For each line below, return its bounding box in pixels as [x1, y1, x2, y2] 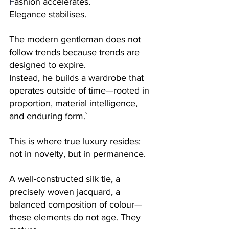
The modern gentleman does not [9, 34, 143, 44]
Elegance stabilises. [9, 9, 86, 19]
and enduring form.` [9, 110, 87, 121]
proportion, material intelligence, [9, 98, 140, 108]
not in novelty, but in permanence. [9, 148, 146, 159]
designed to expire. [9, 59, 88, 70]
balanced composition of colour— [9, 199, 142, 210]
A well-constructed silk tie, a [9, 173, 123, 184]
